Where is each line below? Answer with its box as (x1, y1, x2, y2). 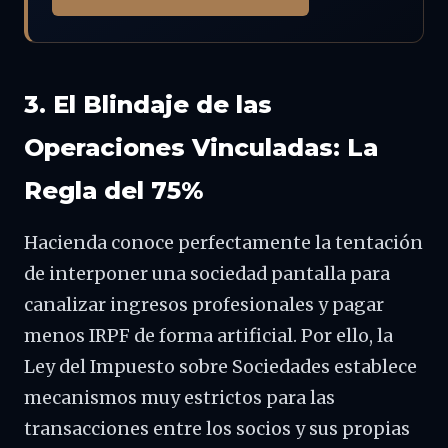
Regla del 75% (24, 176, 203, 205)
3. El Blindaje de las (24, 90, 272, 119)
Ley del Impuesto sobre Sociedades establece (24, 356, 417, 378)
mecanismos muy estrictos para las (24, 387, 335, 409)
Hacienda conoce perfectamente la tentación (24, 232, 423, 254)
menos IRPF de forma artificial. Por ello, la (24, 325, 393, 347)
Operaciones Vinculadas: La (24, 133, 378, 162)
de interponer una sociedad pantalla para (24, 263, 390, 285)
